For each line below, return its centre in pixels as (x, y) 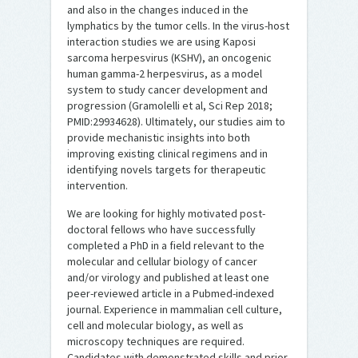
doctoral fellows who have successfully (161, 229)
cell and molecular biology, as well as (155, 325)
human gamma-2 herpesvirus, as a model (165, 74)
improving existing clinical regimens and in (167, 153)
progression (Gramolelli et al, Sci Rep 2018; (170, 105)
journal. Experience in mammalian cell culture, (175, 309)
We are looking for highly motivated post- (166, 213)
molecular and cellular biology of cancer (162, 261)
